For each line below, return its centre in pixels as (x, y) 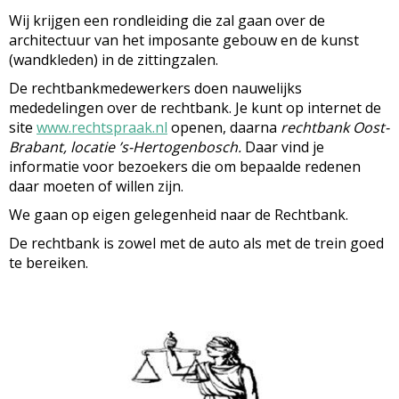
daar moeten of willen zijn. (96, 186)
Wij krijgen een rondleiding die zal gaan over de (167, 20)
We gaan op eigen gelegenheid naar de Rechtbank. (179, 215)
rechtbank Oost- (335, 127)
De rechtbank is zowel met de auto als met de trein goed (196, 243)
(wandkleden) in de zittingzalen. (114, 60)
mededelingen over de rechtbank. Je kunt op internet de (195, 108)
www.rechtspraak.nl (102, 127)
